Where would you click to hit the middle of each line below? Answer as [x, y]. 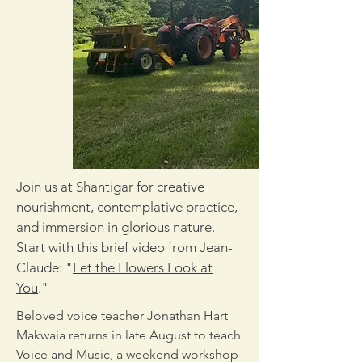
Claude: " [44, 267]
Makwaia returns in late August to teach [128, 335]
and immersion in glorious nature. [116, 227]
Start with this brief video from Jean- [124, 247]
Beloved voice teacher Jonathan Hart [122, 316]
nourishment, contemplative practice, [127, 207]
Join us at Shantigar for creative [110, 187]
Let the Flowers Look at [143, 267]
